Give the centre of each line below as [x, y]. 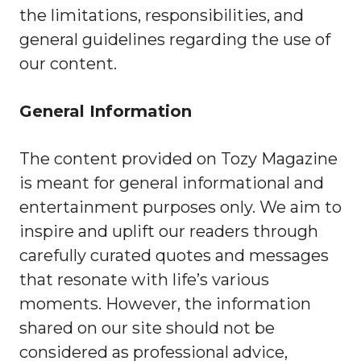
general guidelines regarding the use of [175, 39]
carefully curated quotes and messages [174, 255]
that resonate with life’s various [144, 280]
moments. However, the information [165, 304]
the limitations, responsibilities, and [162, 15]
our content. [68, 64]
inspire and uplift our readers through [169, 231]
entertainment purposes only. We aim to [180, 207]
